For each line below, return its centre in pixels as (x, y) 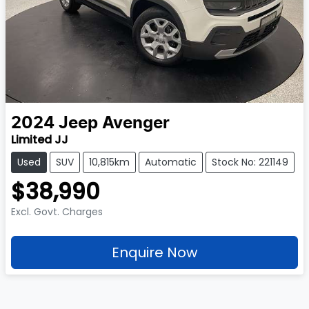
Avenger (136, 124)
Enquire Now (154, 253)
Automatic (171, 162)
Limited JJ (40, 140)
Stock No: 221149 (250, 162)
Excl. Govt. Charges (57, 212)
